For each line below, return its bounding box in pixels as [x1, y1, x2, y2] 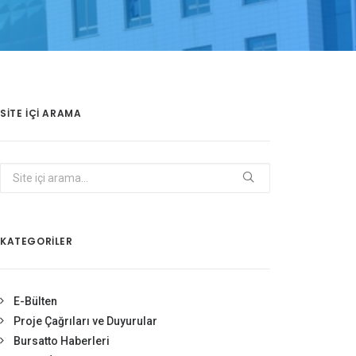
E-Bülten [14, 295, 57, 308]
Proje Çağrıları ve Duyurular [14, 315, 157, 327]
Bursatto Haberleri [14, 335, 110, 347]
